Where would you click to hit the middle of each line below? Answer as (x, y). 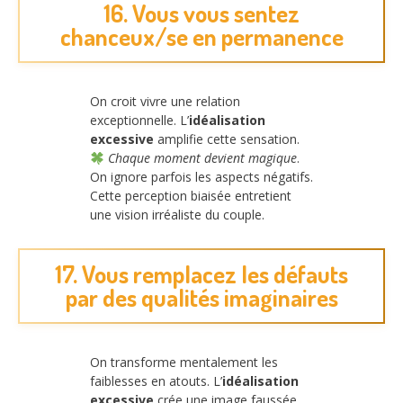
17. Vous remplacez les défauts (201, 273)
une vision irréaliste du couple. (177, 215)
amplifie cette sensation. (227, 139)
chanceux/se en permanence (201, 37)
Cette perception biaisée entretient (191, 196)
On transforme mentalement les (184, 362)
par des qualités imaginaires (201, 297)
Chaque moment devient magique (202, 158)
